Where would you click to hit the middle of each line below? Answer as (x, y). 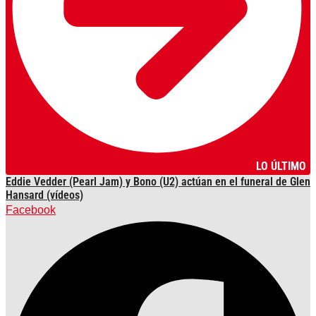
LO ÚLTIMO (281, 166)
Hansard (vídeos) (44, 195)
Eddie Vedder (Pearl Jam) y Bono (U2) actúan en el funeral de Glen (158, 182)
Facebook (31, 210)
